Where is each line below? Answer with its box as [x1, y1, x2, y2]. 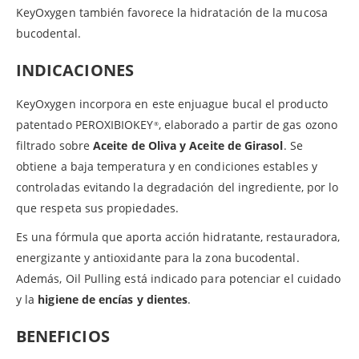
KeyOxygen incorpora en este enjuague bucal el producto [16, 95, 328, 111]
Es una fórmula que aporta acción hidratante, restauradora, [16, 228, 341, 244]
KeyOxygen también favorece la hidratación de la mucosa [16, 4, 328, 20]
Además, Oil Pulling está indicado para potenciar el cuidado [16, 270, 341, 286]
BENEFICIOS [16, 325, 110, 347]
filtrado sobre [16, 137, 94, 153]
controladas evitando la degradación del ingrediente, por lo [16, 179, 339, 195]
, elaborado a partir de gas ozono [158, 116, 337, 132]
